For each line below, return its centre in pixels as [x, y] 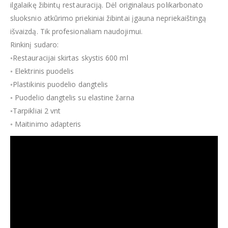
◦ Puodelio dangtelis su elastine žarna [72, 98]
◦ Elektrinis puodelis [42, 71]
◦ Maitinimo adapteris [46, 124]
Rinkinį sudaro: [35, 45]
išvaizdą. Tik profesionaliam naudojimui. [76, 32]
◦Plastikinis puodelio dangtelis [59, 84]
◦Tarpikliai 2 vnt [36, 111]
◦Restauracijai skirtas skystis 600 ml [69, 58]
